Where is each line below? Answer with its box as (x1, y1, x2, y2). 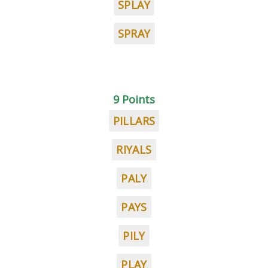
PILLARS (112, 114, 156, 128)
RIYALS (116, 142, 152, 157)
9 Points (113, 92, 155, 106)
